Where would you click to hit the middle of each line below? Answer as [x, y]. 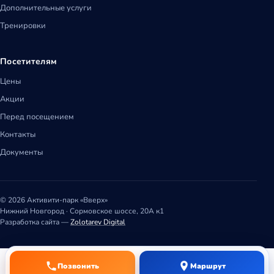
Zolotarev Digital [98, 222]
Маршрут [208, 266]
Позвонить [79, 266]
